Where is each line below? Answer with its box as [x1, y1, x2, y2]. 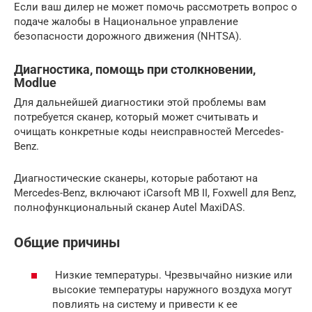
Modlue [14, 75, 56, 91]
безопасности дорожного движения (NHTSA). [14, 30, 242, 43]
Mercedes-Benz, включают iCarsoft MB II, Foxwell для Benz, [14, 187, 296, 200]
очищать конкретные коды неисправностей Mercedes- [14, 125, 283, 139]
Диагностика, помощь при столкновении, [14, 62, 256, 77]
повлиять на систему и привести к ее [52, 297, 237, 311]
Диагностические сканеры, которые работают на [14, 172, 258, 185]
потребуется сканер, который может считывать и [14, 111, 258, 124]
